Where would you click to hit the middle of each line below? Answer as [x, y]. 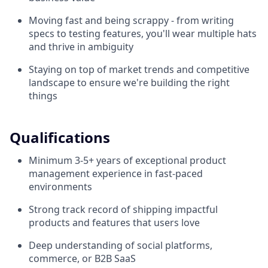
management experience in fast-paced [116, 174]
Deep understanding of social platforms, [121, 246]
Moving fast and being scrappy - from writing [131, 21]
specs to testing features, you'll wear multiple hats [143, 34]
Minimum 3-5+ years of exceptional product [127, 161]
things [43, 96]
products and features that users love [114, 223]
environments [60, 187]
